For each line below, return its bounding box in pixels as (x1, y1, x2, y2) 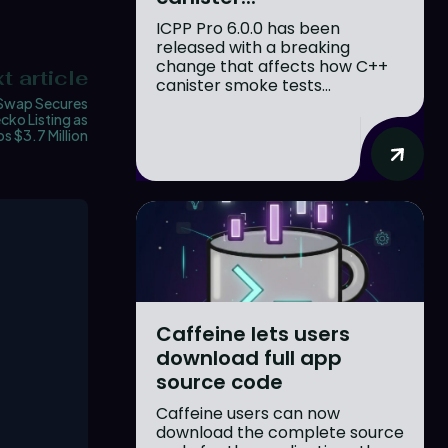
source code (156, 367, 283, 396)
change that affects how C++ (156, 54, 388, 78)
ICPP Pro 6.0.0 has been (156, 16, 340, 40)
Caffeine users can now (156, 401, 340, 425)
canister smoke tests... (156, 73, 331, 97)
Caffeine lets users (156, 319, 350, 348)
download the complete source (156, 420, 404, 444)
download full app (156, 343, 342, 372)
